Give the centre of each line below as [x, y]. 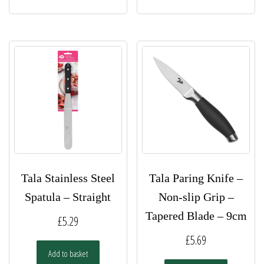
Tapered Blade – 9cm [196, 215]
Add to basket [68, 253]
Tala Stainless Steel [68, 178]
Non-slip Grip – [196, 197]
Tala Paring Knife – [196, 178]
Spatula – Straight [68, 197]
